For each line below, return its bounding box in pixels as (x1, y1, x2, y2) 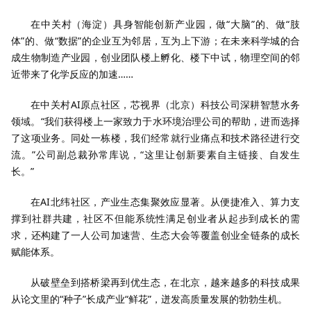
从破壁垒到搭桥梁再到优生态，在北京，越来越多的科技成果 (31, 276, 300, 289)
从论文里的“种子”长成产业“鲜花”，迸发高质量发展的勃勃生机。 (11, 292, 287, 305)
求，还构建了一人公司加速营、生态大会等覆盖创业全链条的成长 (11, 228, 300, 242)
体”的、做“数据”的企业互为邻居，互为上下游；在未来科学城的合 (11, 34, 300, 47)
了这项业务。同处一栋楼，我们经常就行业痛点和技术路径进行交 (11, 131, 300, 144)
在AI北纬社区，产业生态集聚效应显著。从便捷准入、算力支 (31, 195, 300, 208)
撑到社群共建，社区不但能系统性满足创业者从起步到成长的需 (11, 212, 300, 225)
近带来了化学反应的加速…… (11, 67, 133, 81)
